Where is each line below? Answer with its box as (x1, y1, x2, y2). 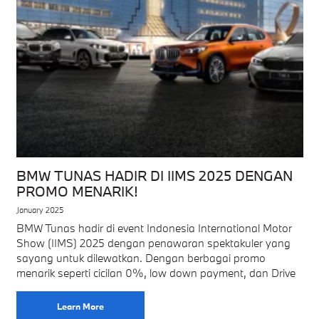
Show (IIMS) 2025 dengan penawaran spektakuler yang (16, 235, 291, 250)
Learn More (56, 300, 104, 312)
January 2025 (16, 205, 63, 215)
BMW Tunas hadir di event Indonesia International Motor (16, 220, 292, 235)
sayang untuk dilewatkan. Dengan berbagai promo (16, 250, 266, 265)
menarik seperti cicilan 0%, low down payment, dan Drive (16, 265, 296, 280)
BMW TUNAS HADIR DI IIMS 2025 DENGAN (16, 166, 293, 184)
